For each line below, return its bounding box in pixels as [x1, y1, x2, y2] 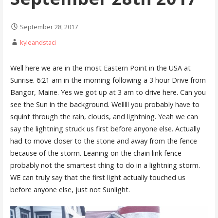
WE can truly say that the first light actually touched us [10, 173, 185, 182]
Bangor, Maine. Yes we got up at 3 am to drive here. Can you [10, 88, 206, 97]
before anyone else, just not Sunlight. [10, 185, 132, 195]
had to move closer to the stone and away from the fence [10, 136, 197, 146]
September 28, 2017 [19, 22, 78, 31]
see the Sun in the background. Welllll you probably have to [10, 100, 200, 109]
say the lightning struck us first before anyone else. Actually [10, 124, 200, 134]
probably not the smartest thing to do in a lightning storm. [10, 161, 200, 170]
